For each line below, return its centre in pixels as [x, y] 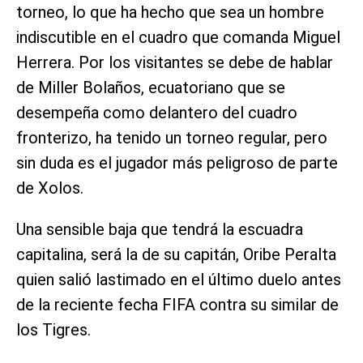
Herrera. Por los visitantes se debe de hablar [175, 63]
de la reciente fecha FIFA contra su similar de [177, 305]
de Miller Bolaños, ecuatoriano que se [151, 88]
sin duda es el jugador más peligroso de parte [177, 163]
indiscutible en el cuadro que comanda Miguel [178, 38]
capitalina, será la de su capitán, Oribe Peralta [176, 255]
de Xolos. [50, 188]
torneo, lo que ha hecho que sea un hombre [170, 13]
